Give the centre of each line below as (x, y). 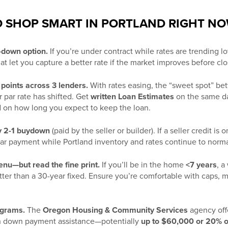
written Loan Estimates (132, 97)
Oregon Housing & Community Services (115, 210)
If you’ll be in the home (143, 165)
